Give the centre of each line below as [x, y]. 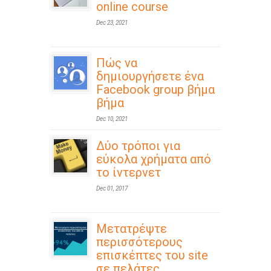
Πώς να [117, 63]
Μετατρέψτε [132, 229]
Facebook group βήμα [155, 90]
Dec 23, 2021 [112, 23]
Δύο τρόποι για [138, 146]
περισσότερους [139, 242]
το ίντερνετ [129, 173]
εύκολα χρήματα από [154, 159]
